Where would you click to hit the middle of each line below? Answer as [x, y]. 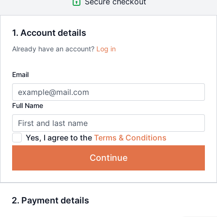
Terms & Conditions [130, 137]
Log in [106, 48]
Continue [108, 157]
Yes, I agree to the [60, 137]
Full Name [28, 105]
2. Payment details [50, 200]
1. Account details [49, 32]
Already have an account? [54, 48]
